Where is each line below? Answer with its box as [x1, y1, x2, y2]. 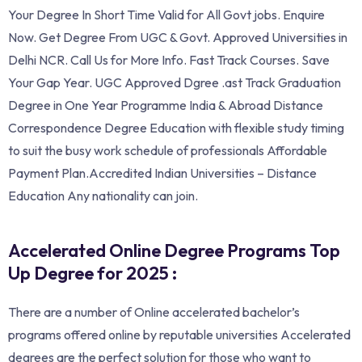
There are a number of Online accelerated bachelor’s [8, 303, 300, 320]
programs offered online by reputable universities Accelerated [8, 326, 351, 343]
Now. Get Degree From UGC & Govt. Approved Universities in [8, 28, 347, 45]
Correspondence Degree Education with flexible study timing [8, 119, 344, 136]
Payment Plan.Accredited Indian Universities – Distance [8, 164, 317, 181]
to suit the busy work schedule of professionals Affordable [8, 141, 327, 158]
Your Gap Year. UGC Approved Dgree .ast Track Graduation [8, 74, 341, 90]
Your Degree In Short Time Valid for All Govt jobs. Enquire [8, 6, 325, 23]
